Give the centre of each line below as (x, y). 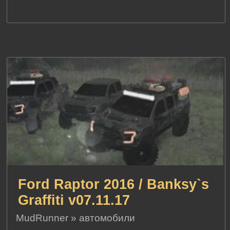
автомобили (107, 218)
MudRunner (42, 218)
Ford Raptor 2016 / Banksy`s (114, 184)
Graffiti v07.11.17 (74, 200)
